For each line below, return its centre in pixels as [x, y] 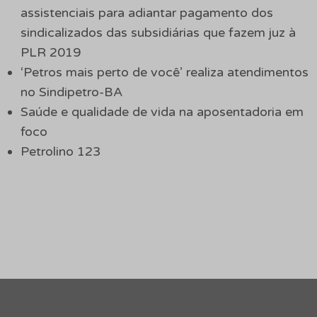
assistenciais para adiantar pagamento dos [146, 12]
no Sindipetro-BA [71, 92]
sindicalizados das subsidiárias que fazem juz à [158, 32]
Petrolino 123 [60, 151]
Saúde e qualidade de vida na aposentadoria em [162, 111]
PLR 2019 [50, 52]
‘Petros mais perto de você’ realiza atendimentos [164, 72]
